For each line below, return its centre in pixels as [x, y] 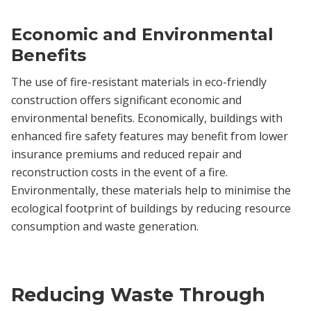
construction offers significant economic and [126, 100]
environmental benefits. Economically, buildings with [147, 118]
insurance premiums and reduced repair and [126, 154]
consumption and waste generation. [105, 226]
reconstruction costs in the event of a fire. [119, 172]
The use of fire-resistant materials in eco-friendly [139, 82]
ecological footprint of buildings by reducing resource [151, 208]
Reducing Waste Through [138, 294]
